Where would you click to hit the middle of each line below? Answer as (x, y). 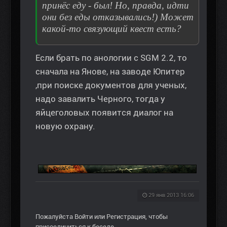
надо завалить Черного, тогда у (100, 99)
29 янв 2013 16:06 (171, 196)
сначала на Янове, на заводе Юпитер (110, 72)
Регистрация (126, 217)
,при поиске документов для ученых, (111, 85)
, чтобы (157, 217)
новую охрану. (65, 126)
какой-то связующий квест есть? (112, 29)
